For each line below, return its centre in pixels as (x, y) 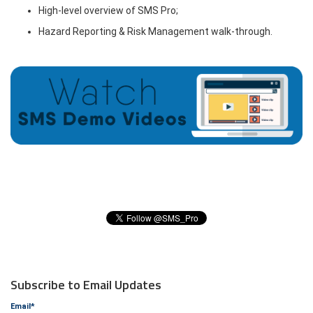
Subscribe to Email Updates (86, 285)
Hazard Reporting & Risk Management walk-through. (155, 31)
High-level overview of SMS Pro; (108, 10)
